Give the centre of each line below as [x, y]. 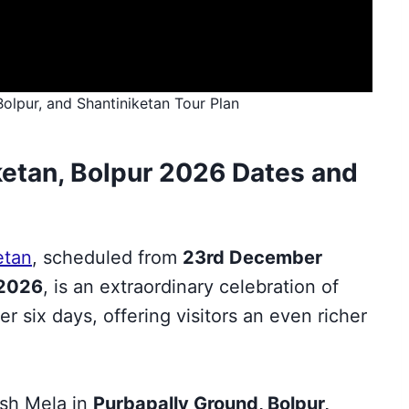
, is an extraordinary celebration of [191, 286]
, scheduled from [107, 257]
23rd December [252, 257]
